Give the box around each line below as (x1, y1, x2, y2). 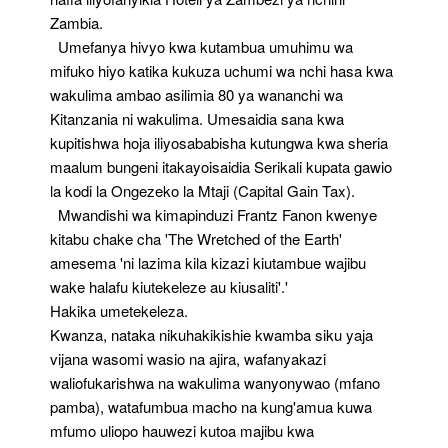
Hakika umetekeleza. (50, 300, 188, 321)
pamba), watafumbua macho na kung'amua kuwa (50, 396, 372, 417)
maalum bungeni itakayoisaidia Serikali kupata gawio (50, 156, 392, 177)
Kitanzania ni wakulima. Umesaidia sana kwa (50, 108, 344, 129)
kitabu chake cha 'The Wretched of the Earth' (50, 228, 342, 249)
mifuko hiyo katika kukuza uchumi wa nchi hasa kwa (50, 60, 393, 81)
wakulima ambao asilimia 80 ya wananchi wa (50, 84, 343, 105)
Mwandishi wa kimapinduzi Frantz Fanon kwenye (50, 204, 377, 225)
